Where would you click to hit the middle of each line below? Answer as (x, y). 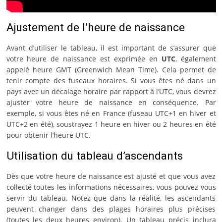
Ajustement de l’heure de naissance (95, 27)
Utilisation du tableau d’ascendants (94, 155)
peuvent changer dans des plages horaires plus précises (111, 209)
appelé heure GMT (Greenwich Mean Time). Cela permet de (111, 69)
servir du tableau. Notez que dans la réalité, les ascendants (111, 198)
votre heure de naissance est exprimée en (84, 58)
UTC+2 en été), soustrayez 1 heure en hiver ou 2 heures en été (111, 124)
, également (195, 58)
